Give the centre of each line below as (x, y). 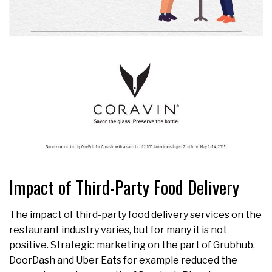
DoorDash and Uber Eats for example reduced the (123, 260)
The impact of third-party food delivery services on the (135, 214)
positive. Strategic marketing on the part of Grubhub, (132, 245)
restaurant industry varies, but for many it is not (118, 229)
